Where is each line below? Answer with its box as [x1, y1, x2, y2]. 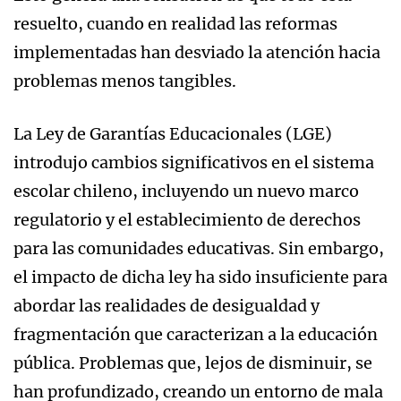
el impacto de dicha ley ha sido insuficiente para [13, 266, 388, 287]
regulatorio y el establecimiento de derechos [13, 209, 361, 230]
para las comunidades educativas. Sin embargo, [13, 237, 384, 259]
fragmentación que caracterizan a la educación [13, 323, 378, 345]
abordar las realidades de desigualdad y [13, 294, 320, 316]
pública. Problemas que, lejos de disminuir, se [13, 352, 372, 373]
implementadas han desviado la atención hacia [13, 41, 380, 63]
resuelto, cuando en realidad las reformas [13, 13, 337, 34]
